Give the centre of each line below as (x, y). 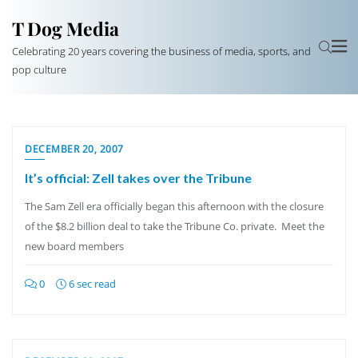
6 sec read (91, 284)
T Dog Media (66, 28)
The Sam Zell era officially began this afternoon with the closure (174, 206)
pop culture (39, 70)
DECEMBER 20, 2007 (74, 149)
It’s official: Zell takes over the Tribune (138, 178)
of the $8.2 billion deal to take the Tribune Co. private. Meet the (175, 226)
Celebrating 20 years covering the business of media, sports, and (161, 51)
